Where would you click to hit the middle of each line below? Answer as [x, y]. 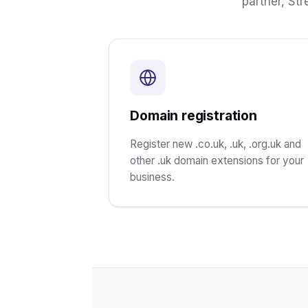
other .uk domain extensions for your [217, 160]
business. [153, 177]
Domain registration [194, 115]
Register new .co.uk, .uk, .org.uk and [216, 144]
